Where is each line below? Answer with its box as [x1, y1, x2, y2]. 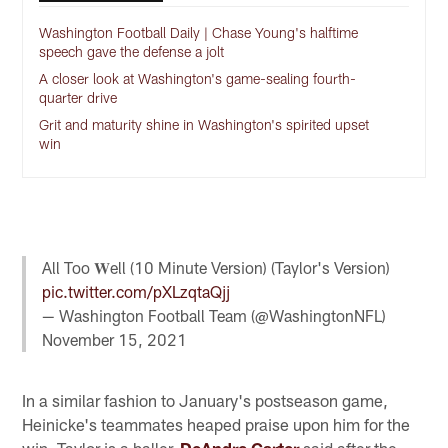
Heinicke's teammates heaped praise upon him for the [22, 414, 411, 435]
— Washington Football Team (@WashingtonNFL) [42, 306, 387, 326]
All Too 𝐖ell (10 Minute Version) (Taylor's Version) [42, 258, 391, 278]
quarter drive [39, 88, 118, 106]
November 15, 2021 [42, 330, 188, 350]
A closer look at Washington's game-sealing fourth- [39, 69, 357, 87]
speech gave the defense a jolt [39, 42, 225, 60]
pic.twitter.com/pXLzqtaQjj [42, 282, 231, 302]
